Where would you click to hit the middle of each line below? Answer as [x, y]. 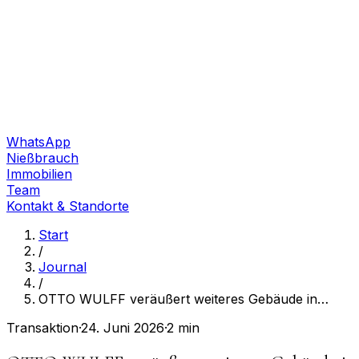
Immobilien [39, 174]
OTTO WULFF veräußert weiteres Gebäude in [178, 299]
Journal [63, 267]
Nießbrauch [42, 158]
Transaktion [42, 328]
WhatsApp [38, 142]
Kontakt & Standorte [68, 206]
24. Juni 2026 [123, 328]
